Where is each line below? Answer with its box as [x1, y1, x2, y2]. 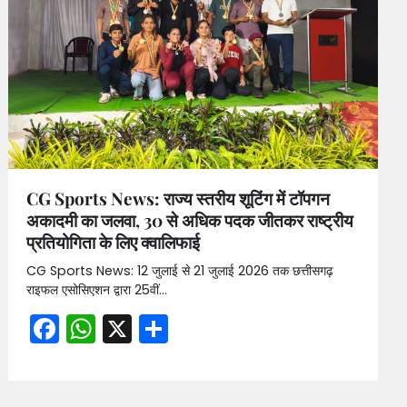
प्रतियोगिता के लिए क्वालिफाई [26, 230, 201, 254]
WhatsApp [95, 308, 246, 350]
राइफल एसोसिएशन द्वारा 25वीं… [26, 281, 168, 300]
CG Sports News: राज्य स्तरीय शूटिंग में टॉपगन [26, 186, 331, 211]
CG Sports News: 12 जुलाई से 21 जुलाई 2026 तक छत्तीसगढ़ [26, 262, 334, 281]
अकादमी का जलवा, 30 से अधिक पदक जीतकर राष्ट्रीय [26, 208, 354, 233]
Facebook [59, 308, 198, 350]
